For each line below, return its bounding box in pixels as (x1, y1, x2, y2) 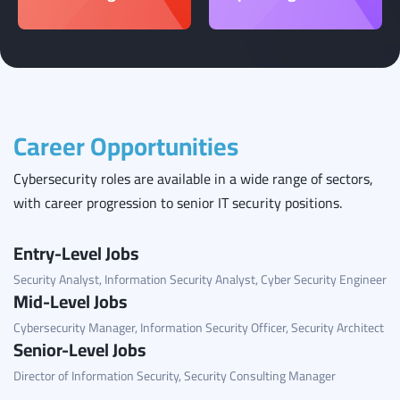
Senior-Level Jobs (13, 333, 146, 366)
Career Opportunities (13, 123, 238, 170)
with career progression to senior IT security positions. (13, 189, 342, 216)
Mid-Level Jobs (13, 285, 128, 318)
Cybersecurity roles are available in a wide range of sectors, (13, 165, 373, 192)
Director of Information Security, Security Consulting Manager (13, 364, 336, 387)
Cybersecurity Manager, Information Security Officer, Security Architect (13, 316, 384, 339)
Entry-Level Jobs (13, 237, 139, 270)
